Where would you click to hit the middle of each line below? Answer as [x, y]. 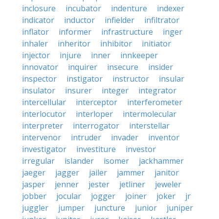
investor [141, 149]
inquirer [83, 67]
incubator [83, 8]
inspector [39, 79]
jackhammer [161, 161]
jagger [67, 173]
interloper [94, 114]
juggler [35, 208]
